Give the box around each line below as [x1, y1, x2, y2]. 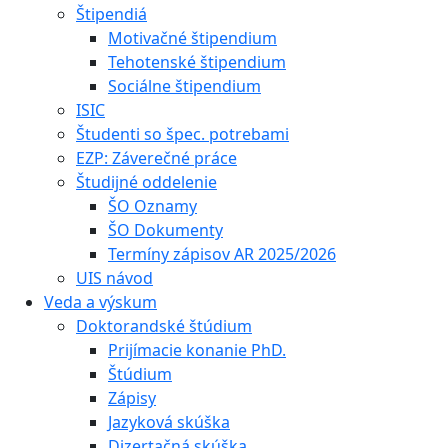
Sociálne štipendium [108, 74, 261, 97]
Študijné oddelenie [76, 170, 217, 193]
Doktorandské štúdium [76, 314, 252, 337]
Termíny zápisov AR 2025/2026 [108, 242, 336, 265]
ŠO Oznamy [108, 194, 197, 217]
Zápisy [108, 386, 156, 409]
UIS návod [76, 266, 153, 289]
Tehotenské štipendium [108, 50, 286, 73]
